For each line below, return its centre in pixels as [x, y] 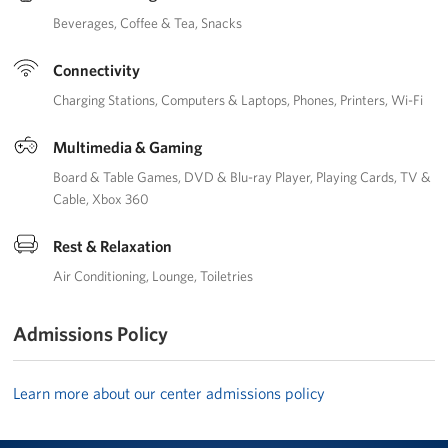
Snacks [222, 22]
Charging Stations [104, 99]
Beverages [84, 22]
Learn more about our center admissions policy [169, 392]
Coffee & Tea [158, 22]
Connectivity [97, 69]
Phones [314, 99]
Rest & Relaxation [113, 245]
